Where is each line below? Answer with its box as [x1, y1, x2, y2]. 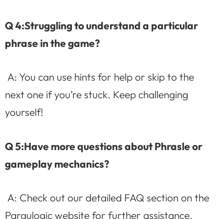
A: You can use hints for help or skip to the [5, 70, 194, 84]
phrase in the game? [5, 36, 100, 49]
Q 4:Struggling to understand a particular [5, 19, 198, 32]
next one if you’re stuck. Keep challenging [5, 88, 188, 101]
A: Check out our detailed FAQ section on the [5, 191, 209, 204]
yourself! [5, 106, 43, 119]
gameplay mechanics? [5, 157, 109, 170]
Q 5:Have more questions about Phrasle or [5, 139, 202, 153]
